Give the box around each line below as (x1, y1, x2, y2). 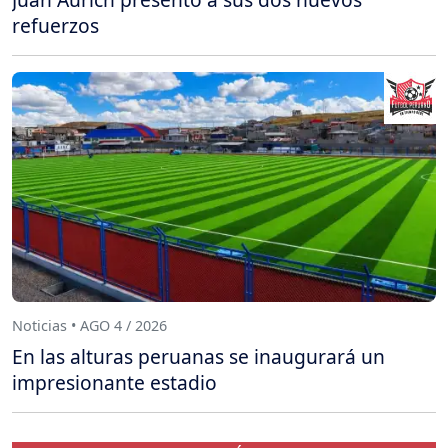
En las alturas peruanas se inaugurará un (12, 343, 385, 371)
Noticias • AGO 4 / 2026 (12, 315, 167, 335)
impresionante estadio (12, 369, 217, 397)
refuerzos (12, 12, 99, 40)
